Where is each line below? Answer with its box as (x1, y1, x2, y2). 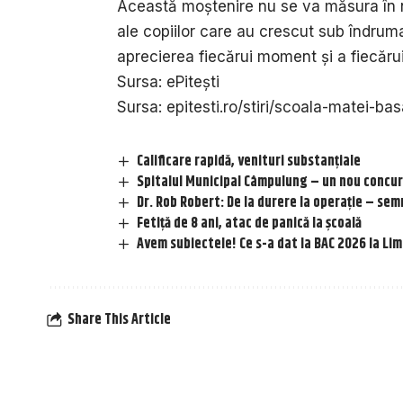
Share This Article (67, 309, 171, 332)
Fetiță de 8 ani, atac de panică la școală (137, 211, 363, 235)
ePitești (166, 72, 219, 91)
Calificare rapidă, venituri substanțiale (137, 149, 362, 173)
